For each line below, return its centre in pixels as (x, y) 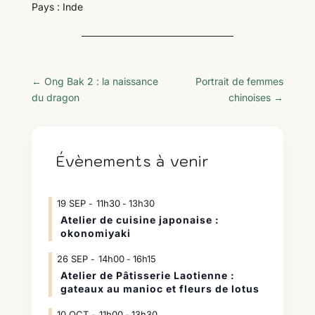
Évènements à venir (133, 162)
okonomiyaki (95, 233)
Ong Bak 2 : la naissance (101, 81)
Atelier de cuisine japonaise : (140, 219)
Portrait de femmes (240, 81)
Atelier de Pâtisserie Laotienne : (147, 275)
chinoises (250, 97)
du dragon (55, 97)
